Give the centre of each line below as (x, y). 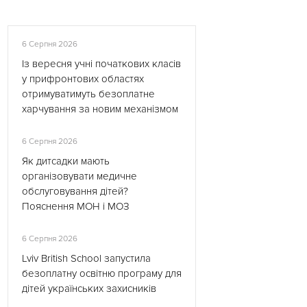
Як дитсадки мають (66, 161)
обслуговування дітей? (75, 191)
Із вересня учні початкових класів (101, 64)
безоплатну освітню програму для (102, 273)
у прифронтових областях (83, 79)
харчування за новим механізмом (100, 109)
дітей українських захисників (89, 288)
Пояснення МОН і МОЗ (76, 206)
